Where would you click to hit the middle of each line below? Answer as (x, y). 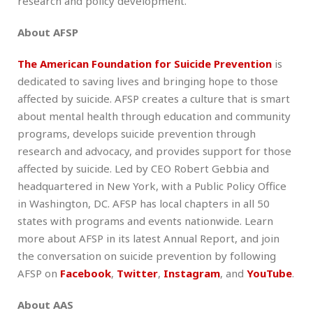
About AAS (45, 304)
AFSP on (39, 273)
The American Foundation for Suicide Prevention (145, 63)
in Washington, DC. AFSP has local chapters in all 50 (144, 203)
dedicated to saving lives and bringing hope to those (148, 81)
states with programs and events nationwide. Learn (145, 220)
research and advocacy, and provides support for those (154, 151)
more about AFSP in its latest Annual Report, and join (148, 238)
